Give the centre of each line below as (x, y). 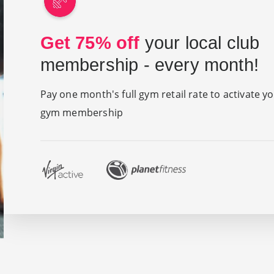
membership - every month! (149, 65)
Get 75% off (90, 43)
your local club (200, 43)
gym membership (82, 113)
